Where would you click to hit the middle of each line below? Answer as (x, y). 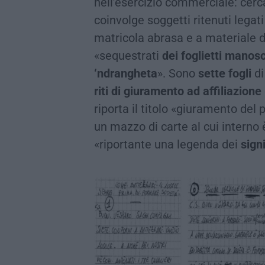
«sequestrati (128, 55)
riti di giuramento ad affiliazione (178, 91)
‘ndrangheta (126, 73)
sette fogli (225, 73)
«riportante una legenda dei (167, 144)
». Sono (178, 73)
